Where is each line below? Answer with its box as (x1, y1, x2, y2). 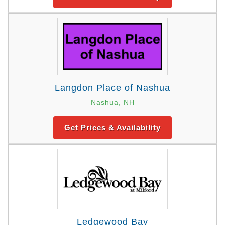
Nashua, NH (90, 98, 135, 106)
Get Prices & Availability (64, 123, 161, 132)
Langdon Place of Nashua (55, 82, 170, 93)
